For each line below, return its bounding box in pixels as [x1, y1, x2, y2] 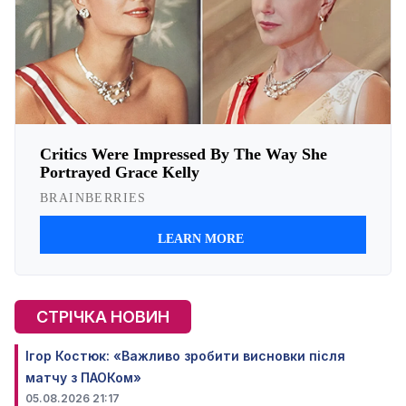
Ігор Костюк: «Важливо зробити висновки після [25, 348, 345, 364]
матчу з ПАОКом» [25, 370, 141, 386]
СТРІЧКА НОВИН [36, 307, 169, 327]
